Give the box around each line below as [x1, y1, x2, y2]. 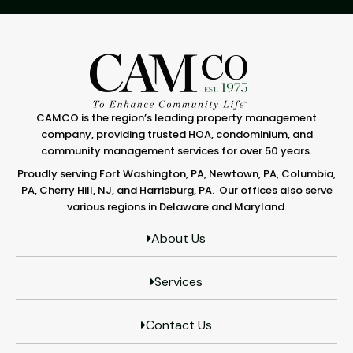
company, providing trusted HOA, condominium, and [40, 126, 313, 142]
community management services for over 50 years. [41, 143, 312, 158]
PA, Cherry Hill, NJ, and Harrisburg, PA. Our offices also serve [20, 182, 333, 198]
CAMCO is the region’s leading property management [36, 110, 317, 125]
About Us [151, 229, 206, 247]
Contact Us [145, 316, 212, 333]
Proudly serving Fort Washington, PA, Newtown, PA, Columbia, [17, 165, 336, 181]
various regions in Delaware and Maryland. [66, 199, 287, 214]
